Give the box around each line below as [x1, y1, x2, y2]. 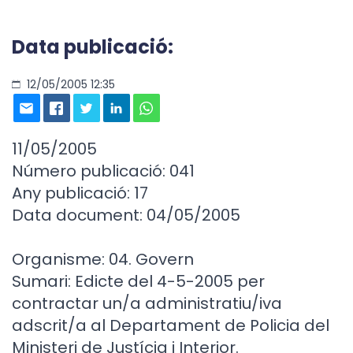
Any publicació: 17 [12, 182, 148, 204]
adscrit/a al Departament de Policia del [12, 314, 329, 336]
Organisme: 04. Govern [12, 248, 194, 270]
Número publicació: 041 [12, 160, 195, 182]
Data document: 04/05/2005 [12, 204, 240, 226]
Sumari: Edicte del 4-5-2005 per [12, 270, 265, 292]
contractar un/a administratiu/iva [12, 292, 282, 314]
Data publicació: [12, 34, 173, 60]
